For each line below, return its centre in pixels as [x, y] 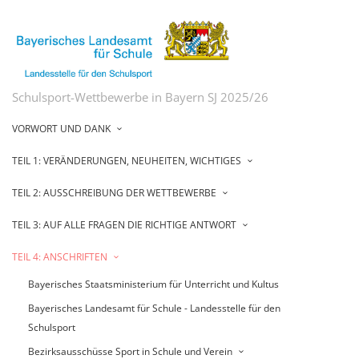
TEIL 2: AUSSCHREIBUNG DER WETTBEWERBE [114, 192]
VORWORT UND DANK [61, 128]
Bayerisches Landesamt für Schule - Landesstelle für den [154, 308]
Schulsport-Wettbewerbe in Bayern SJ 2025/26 [140, 97]
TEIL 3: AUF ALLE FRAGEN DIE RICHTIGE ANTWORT [124, 224]
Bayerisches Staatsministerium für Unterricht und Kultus [153, 284]
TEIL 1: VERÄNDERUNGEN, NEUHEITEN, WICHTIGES [127, 160]
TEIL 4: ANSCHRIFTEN [60, 256]
